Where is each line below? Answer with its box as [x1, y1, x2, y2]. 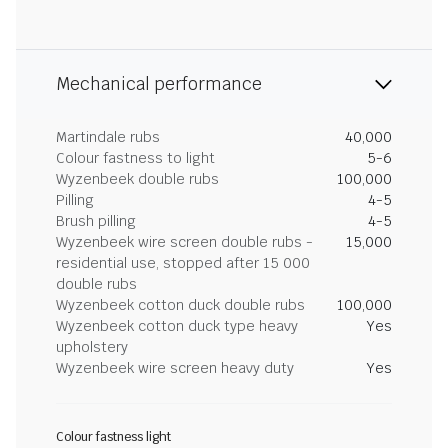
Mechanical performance [56, 73, 262, 95]
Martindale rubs [56, 128, 160, 146]
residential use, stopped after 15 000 [56, 254, 310, 272]
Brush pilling [56, 212, 136, 230]
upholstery [56, 338, 128, 356]
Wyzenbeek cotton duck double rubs [56, 296, 305, 314]
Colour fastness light [56, 429, 171, 445]
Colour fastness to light [56, 149, 215, 167]
